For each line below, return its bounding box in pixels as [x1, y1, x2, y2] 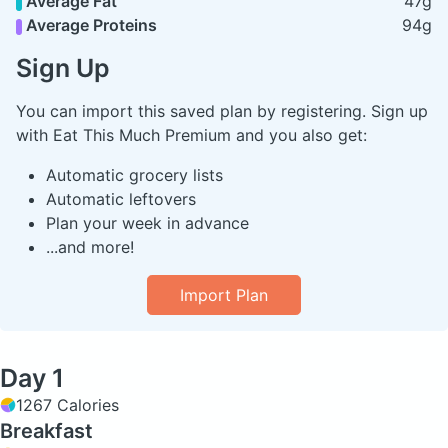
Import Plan [180, 285, 268, 306]
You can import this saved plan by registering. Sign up [16, 101, 428, 122]
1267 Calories [16, 395, 119, 416]
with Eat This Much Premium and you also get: [16, 125, 367, 146]
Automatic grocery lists [46, 165, 223, 186]
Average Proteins [22, 15, 158, 36]
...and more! [46, 237, 134, 258]
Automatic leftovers [46, 189, 196, 210]
